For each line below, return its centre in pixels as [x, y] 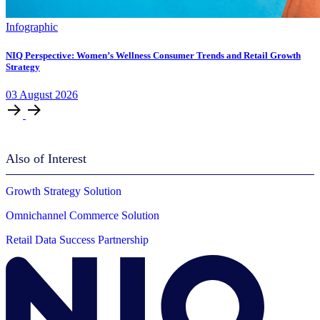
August [37, 94]
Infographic [32, 27]
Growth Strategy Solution [64, 191]
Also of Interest [46, 158]
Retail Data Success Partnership [77, 239]
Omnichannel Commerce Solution [82, 215]
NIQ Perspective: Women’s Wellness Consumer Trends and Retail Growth [153, 55]
